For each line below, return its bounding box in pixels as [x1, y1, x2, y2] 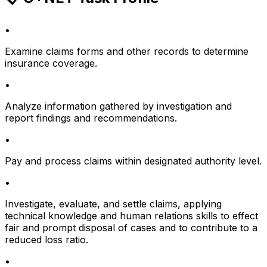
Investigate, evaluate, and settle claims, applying [5, 198, 222, 210]
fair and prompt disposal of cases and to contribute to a [5, 222, 257, 234]
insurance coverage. [5, 57, 97, 70]
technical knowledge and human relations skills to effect [5, 210, 258, 222]
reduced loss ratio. [5, 234, 88, 246]
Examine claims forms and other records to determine [5, 45, 249, 58]
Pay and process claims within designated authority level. [5, 155, 262, 167]
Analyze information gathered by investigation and [5, 100, 232, 113]
